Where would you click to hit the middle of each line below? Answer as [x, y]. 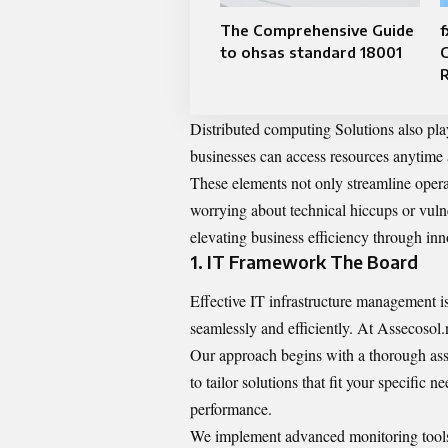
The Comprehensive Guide [317, 30]
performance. [231, 409]
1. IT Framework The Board [304, 261]
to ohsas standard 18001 [311, 52]
